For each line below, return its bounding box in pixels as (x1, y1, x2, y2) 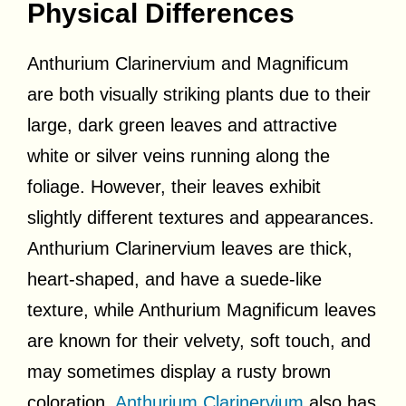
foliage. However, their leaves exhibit (27, 176, 321, 197)
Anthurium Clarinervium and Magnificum (27, 53, 349, 73)
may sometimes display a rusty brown (27, 361, 331, 382)
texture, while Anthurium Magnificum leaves (27, 299, 376, 320)
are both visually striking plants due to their (27, 83, 371, 104)
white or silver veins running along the (27, 145, 330, 166)
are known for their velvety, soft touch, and (27, 330, 371, 351)
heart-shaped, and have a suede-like (27, 268, 322, 289)
